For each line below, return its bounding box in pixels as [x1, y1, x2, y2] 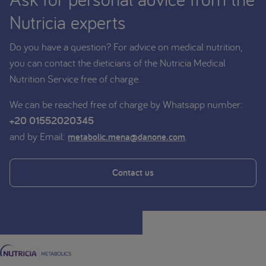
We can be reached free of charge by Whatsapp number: [9, 97, 242, 111]
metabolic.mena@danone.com [68, 130, 185, 143]
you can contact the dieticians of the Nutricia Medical [9, 55, 226, 69]
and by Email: [9, 129, 68, 143]
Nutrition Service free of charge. [9, 71, 140, 85]
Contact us [112, 166, 154, 179]
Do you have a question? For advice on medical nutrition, [9, 39, 242, 53]
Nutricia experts [9, 9, 126, 34]
